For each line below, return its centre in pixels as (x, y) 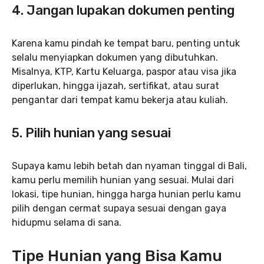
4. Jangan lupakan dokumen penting (123, 10)
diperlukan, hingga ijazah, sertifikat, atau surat (115, 86)
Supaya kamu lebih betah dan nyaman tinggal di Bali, (129, 166)
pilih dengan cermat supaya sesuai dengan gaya (119, 208)
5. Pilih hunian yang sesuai (91, 133)
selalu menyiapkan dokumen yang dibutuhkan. (115, 57)
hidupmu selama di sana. (67, 222)
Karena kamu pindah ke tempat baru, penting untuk (126, 43)
